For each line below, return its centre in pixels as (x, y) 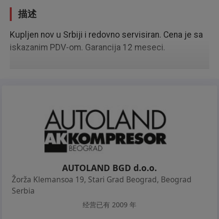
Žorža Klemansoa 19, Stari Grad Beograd (85, 179)
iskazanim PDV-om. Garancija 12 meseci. (88, 47)
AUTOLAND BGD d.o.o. (109, 168)
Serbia (23, 191)
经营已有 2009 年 (109, 205)
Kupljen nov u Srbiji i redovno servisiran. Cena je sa (106, 35)
